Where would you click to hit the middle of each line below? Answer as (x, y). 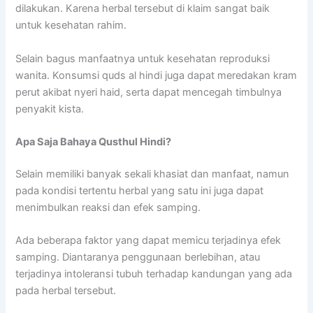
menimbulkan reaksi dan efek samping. (108, 208)
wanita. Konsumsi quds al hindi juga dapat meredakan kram (156, 75)
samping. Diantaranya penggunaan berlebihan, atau (138, 257)
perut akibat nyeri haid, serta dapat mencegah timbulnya (149, 92)
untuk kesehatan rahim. (71, 26)
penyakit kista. (50, 109)
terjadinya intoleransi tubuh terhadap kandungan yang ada (154, 274)
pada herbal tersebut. (66, 291)
